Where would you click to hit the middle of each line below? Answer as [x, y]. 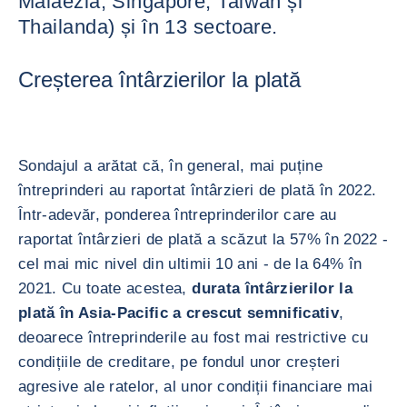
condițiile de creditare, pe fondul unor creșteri [179, 362]
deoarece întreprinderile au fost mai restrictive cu [194, 338]
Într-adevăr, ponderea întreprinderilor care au [178, 215]
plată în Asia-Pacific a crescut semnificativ [179, 313]
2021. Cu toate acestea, [103, 288]
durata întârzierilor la [269, 288]
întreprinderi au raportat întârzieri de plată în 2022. [198, 190]
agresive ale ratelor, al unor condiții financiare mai [196, 387]
